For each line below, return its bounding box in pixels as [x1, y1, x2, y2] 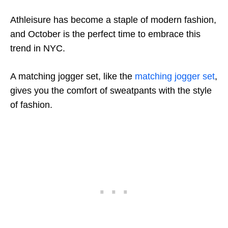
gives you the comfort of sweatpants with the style [10, 85, 212, 96]
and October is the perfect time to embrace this [10, 28, 201, 39]
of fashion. [10, 99, 52, 110]
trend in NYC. [10, 43, 65, 53]
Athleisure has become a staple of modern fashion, [10, 14, 216, 25]
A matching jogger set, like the [10, 71, 135, 81]
